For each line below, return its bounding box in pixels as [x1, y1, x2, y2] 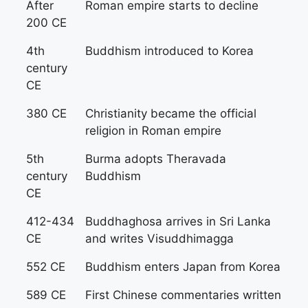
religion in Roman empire [85, 124, 221, 137]
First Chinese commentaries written [85, 288, 281, 302]
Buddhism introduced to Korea [85, 44, 254, 58]
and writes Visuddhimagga [85, 232, 234, 245]
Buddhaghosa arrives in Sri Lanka [85, 214, 271, 228]
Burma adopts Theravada [85, 152, 226, 166]
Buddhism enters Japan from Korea [85, 260, 280, 274]
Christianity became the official [85, 107, 256, 120]
